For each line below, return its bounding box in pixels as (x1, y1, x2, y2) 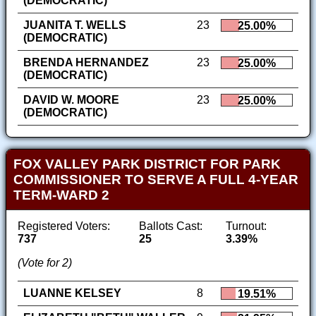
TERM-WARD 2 (13, 187, 109, 202)
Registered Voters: (18, 219, 110, 232)
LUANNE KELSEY (23, 286, 121, 299)
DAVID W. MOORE (23, 94, 119, 107)
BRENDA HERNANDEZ (23, 56, 149, 69)
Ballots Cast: (138, 219, 202, 232)
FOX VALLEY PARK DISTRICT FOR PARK (13, 156, 281, 171)
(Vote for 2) (18, 256, 72, 269)
